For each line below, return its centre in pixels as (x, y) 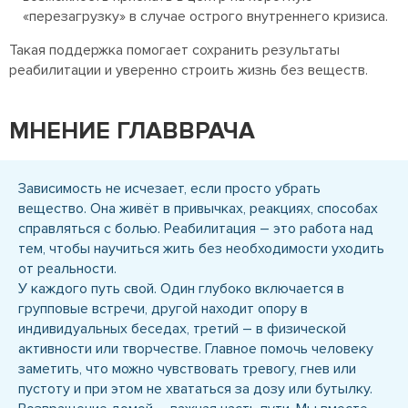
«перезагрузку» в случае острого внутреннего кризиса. (205, 17)
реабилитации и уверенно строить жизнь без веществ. (189, 71)
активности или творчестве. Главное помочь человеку (196, 349)
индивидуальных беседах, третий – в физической (182, 329)
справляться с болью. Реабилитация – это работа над (196, 229)
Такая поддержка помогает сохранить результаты (174, 51)
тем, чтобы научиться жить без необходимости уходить (201, 249)
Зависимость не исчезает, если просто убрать (169, 189)
